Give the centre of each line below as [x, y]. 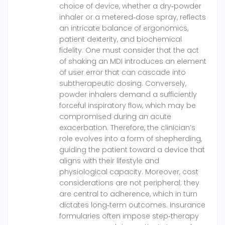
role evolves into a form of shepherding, [131, 139]
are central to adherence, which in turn [128, 194]
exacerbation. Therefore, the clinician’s [127, 128]
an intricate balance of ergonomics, [124, 28]
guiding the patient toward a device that [132, 150]
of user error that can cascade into [123, 73]
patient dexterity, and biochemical [121, 39]
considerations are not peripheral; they [129, 183]
